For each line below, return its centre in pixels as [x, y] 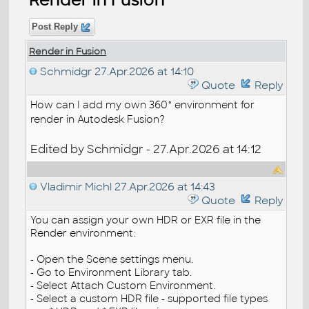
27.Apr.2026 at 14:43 [164, 186]
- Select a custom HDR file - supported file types [149, 298]
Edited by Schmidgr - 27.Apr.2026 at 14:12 [146, 149]
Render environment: [83, 233]
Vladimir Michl [76, 186]
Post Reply [55, 27]
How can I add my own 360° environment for [143, 104]
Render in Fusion [68, 51]
